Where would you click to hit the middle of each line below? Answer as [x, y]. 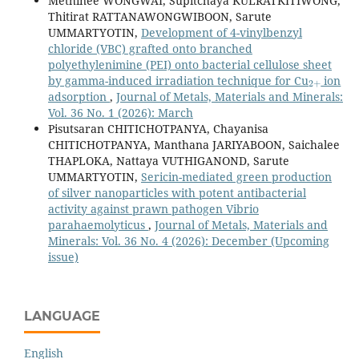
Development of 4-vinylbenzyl [221, 32]
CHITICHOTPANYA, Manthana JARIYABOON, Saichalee [194, 144]
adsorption [79, 96]
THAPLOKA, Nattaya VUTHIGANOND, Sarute [168, 160]
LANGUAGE [62, 316]
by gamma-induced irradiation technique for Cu [178, 80]
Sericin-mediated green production [236, 176]
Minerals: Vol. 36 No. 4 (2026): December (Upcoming [188, 240]
